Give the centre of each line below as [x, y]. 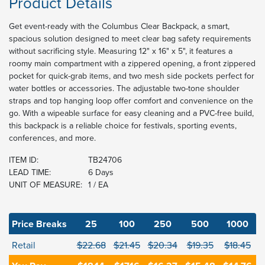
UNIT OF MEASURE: [46, 185]
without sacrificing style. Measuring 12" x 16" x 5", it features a [121, 51]
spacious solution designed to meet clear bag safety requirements [130, 39]
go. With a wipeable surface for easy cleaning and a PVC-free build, [131, 113]
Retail [24, 245]
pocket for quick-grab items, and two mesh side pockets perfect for [132, 76]
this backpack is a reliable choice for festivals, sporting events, [123, 126]
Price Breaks [39, 224]
